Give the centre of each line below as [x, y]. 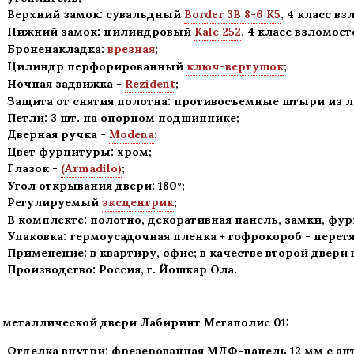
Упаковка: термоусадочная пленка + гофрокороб [156, 236]
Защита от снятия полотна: [90, 101]
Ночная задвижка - [64, 84]
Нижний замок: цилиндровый [101, 32]
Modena [132, 134]
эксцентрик [138, 202]
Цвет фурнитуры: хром [78, 152]
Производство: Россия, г [80, 269]
